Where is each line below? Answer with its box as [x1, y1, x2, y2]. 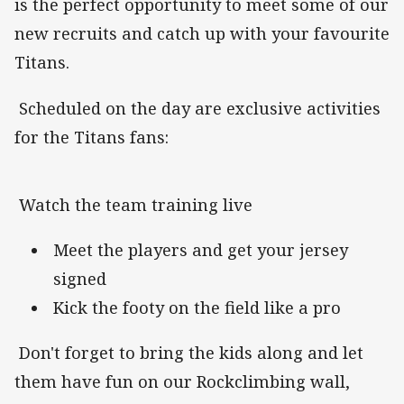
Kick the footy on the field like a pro [53, 296, 341, 318]
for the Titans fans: [14, 125, 169, 148]
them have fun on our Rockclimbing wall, [14, 370, 350, 392]
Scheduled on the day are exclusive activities [14, 96, 381, 119]
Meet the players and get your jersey [53, 238, 348, 261]
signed [53, 267, 106, 289]
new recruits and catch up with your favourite [14, 23, 390, 45]
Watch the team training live [14, 193, 252, 216]
